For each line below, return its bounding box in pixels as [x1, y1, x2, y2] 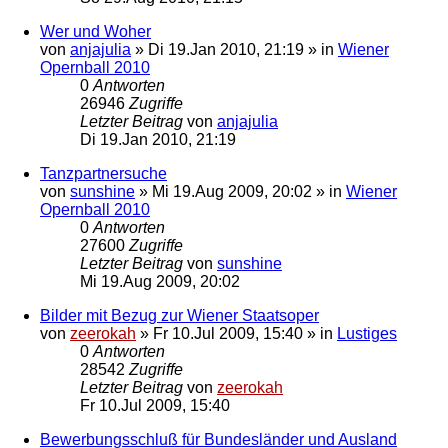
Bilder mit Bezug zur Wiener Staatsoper [40, 306, 319, 324]
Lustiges [337, 324, 397, 342]
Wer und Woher [40, 22, 151, 40]
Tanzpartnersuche [40, 164, 167, 182]
